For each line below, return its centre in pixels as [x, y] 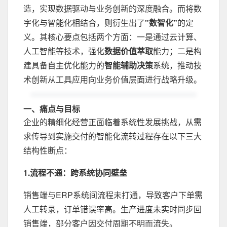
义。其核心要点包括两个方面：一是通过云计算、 [112, 37]
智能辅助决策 [129, 65]
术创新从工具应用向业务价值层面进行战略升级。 [112, 79]
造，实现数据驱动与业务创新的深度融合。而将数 [112, 8]
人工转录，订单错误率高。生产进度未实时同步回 [112, 209]
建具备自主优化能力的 [64, 65]
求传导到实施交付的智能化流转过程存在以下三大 [112, 136]
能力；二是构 [177, 51]
